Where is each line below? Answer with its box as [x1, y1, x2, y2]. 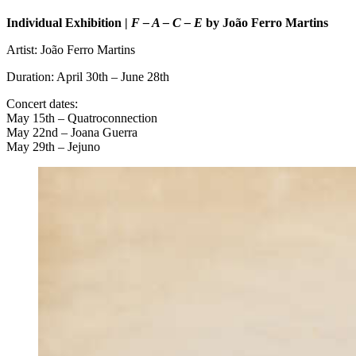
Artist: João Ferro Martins [6, 42, 135, 56]
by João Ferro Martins [203, 15, 328, 29]
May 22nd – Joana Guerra [6, 125, 137, 139]
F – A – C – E [131, 15, 203, 29]
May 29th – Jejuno [6, 139, 100, 153]
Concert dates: [6, 96, 78, 110]
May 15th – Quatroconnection [6, 110, 157, 125]
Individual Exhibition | [6, 15, 131, 29]
